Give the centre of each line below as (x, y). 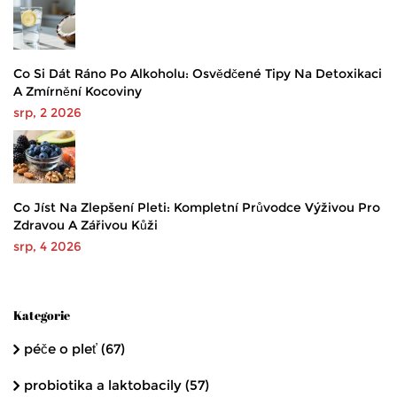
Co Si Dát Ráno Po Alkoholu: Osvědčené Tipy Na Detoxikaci (198, 74)
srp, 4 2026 (47, 247)
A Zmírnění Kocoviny (78, 92)
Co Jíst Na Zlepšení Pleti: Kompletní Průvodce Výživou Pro (197, 208)
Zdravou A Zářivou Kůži (86, 226)
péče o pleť (62, 349)
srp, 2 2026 (47, 113)
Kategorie (42, 315)
